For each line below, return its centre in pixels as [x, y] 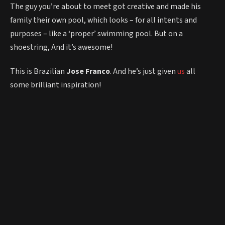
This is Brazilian [38, 71]
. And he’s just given [144, 71]
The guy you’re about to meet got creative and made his [105, 7]
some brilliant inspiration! [55, 85]
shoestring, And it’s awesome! [61, 47]
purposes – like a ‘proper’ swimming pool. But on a [96, 34]
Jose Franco [88, 71]
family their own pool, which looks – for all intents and [103, 20]
